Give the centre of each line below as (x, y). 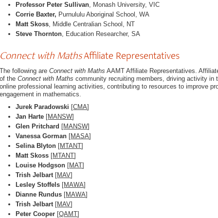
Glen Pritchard (38, 127)
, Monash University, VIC (125, 5)
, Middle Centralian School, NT (92, 24)
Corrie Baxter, (36, 15)
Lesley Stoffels (38, 185)
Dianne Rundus (39, 195)
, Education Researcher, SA (101, 34)
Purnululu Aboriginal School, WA (103, 15)
